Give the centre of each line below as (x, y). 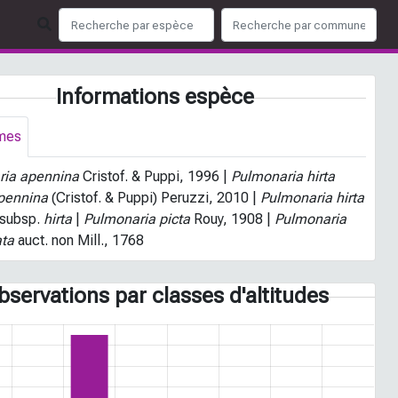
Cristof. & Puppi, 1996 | (155, 176)
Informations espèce (155, 97)
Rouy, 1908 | (233, 219)
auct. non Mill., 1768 (80, 240)
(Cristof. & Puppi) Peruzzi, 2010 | (155, 198)
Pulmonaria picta (137, 219)
